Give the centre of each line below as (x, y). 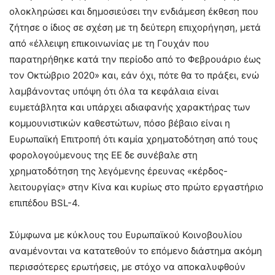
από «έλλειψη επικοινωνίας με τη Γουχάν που (109, 43)
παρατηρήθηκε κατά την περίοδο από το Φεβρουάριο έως (135, 59)
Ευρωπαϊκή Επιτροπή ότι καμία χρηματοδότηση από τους (134, 139)
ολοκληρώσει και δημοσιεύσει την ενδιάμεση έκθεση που (134, 11)
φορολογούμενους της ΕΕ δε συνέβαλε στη (103, 155)
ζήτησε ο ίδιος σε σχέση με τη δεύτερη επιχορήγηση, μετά (135, 27)
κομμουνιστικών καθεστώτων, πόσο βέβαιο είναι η (120, 123)
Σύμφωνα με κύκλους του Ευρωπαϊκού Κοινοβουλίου (126, 234)
